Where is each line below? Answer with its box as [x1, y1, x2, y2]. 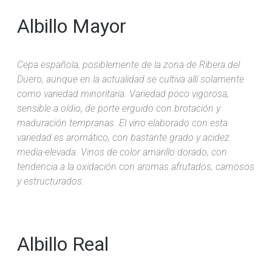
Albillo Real [17, 232, 109, 256]
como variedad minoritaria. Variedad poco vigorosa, [17, 87, 229, 100]
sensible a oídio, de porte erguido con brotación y [17, 102, 220, 114]
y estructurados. [17, 175, 84, 187]
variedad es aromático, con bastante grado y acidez [17, 131, 229, 143]
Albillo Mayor [17, 14, 126, 38]
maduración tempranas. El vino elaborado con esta [17, 117, 228, 129]
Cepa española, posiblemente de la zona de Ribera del [17, 58, 240, 70]
